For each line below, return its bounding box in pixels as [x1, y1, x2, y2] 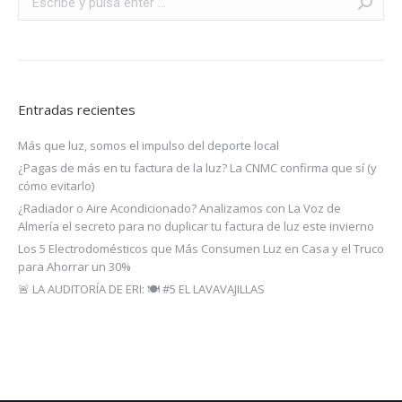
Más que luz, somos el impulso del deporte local [18, 137, 279, 154]
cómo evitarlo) [18, 178, 94, 195]
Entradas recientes [18, 100, 135, 119]
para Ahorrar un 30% [18, 258, 131, 275]
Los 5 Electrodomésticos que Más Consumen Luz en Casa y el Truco [18, 240, 384, 258]
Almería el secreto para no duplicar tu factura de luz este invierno [18, 218, 374, 235]
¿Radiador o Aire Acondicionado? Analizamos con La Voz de [18, 200, 341, 217]
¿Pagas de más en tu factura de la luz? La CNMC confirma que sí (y [18, 160, 377, 177]
